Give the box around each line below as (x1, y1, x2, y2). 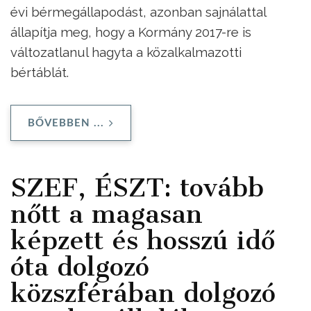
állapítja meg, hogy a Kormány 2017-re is (10, 24, 251, 40)
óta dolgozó (10, 251, 149, 283)
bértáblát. (10, 64, 69, 80)
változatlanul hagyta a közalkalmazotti (10, 44, 242, 60)
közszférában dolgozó (10, 278, 276, 309)
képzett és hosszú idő (10, 225, 275, 256)
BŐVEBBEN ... (28, 118, 104, 129)
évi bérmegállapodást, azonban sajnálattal (10, 3, 266, 19)
